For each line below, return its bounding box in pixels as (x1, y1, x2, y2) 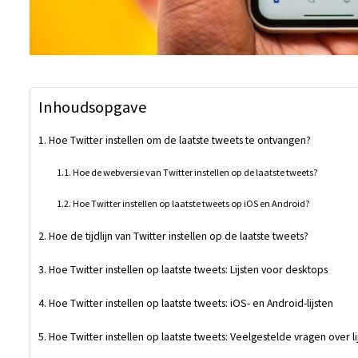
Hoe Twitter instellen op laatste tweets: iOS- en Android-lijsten (48, 295, 333, 310)
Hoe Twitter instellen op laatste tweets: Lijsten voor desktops (48, 261, 328, 276)
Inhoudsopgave (38, 96, 147, 117)
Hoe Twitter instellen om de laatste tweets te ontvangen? (48, 132, 311, 147)
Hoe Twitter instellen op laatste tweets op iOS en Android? (73, 197, 311, 209)
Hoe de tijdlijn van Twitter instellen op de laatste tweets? (48, 228, 308, 243)
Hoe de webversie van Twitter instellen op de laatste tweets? (73, 165, 319, 178)
